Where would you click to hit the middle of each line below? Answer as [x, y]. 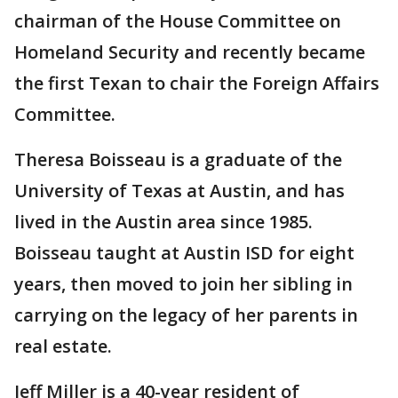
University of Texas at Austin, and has [179, 191]
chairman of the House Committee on [178, 21]
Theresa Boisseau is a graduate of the [178, 160]
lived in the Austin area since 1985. [163, 222]
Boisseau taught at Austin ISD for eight [184, 253]
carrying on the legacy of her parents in [186, 315]
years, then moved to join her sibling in [183, 284]
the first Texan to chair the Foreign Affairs [197, 84]
